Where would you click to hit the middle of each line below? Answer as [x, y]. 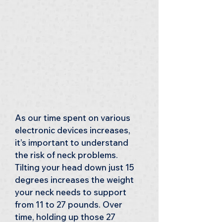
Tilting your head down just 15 [76, 167]
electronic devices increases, [74, 130]
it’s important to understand [73, 142]
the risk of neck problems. [67, 155]
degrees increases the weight [75, 180]
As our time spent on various [74, 118]
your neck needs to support [72, 192]
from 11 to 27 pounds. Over [70, 204]
